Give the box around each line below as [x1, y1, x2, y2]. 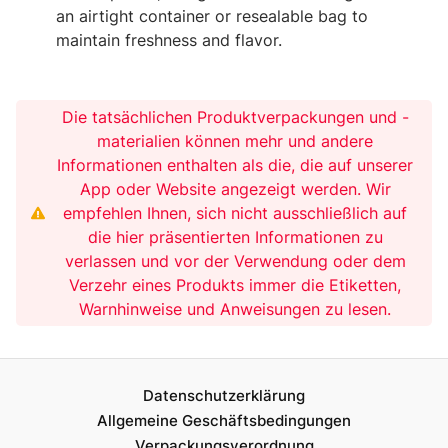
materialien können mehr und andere [97, 130, 374, 151]
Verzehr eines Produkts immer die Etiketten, [69, 274, 402, 295]
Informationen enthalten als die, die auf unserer [57, 154, 414, 175]
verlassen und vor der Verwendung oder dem [64, 250, 406, 271]
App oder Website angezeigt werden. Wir [79, 178, 391, 199]
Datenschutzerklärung [143, 385, 305, 405]
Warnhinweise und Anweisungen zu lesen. [79, 298, 392, 319]
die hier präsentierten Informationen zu [87, 226, 383, 247]
